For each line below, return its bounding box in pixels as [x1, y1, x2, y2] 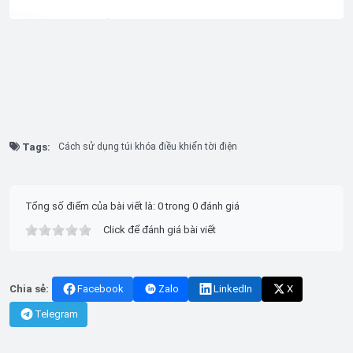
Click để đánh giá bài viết [103, 223, 216, 236]
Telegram [35, 307, 78, 320]
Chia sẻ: [9, 282, 49, 295]
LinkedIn [214, 282, 252, 295]
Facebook [77, 282, 124, 295]
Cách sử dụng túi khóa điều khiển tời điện [58, 140, 237, 152]
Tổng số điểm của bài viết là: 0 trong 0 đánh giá [25, 199, 240, 212]
